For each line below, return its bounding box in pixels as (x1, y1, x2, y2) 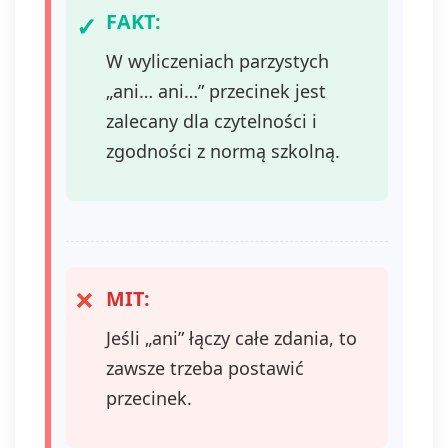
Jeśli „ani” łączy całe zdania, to (106, 326, 357, 350)
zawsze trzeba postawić (106, 356, 304, 380)
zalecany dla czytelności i (106, 109, 317, 133)
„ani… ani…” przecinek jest (106, 79, 326, 103)
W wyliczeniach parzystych (106, 49, 329, 73)
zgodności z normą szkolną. (106, 139, 340, 163)
